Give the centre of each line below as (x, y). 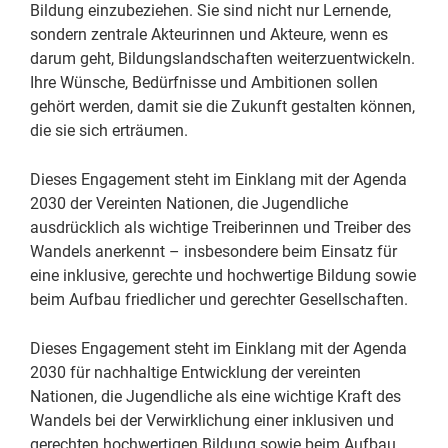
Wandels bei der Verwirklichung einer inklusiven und (212, 421)
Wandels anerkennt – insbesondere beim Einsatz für (213, 252)
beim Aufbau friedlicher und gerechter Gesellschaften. (219, 300)
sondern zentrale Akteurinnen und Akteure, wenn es (209, 35)
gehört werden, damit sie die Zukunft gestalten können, (222, 107)
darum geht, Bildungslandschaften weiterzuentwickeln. (222, 59)
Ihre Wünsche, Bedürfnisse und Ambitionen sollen (204, 83)
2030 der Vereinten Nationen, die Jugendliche (189, 204)
